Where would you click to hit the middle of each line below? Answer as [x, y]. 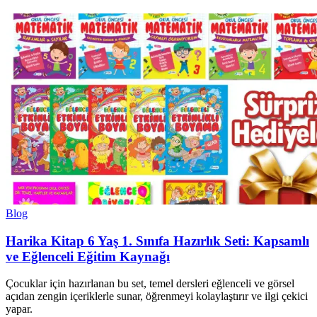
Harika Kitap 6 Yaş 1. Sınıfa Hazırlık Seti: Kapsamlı [157, 241]
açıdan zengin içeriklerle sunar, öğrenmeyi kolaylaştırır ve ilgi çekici [157, 296]
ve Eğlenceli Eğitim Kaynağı [88, 256]
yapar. [19, 309]
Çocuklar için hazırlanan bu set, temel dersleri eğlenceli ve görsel [150, 284]
